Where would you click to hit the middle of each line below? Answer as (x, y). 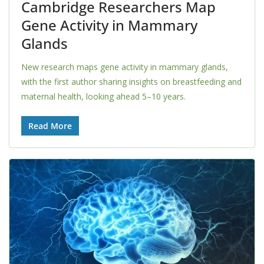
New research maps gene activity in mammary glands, (125, 67)
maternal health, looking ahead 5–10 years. (103, 97)
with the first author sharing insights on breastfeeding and (131, 82)
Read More (50, 126)
